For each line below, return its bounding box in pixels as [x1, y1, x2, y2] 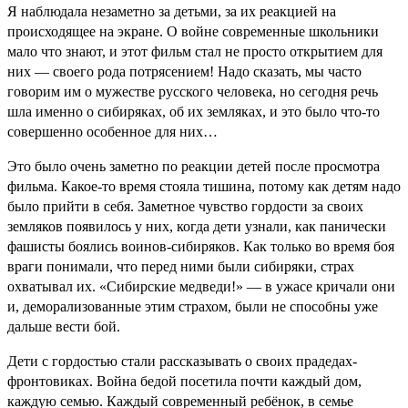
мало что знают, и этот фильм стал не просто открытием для [7, 43, 382, 59]
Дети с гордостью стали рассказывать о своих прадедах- [7, 352, 357, 369]
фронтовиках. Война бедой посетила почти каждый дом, [7, 372, 362, 389]
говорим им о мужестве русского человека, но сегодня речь [7, 83, 378, 99]
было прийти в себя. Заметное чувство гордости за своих [7, 198, 363, 214]
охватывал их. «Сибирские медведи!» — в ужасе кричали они [7, 278, 395, 294]
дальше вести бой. [7, 318, 120, 334]
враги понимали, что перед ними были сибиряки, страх [7, 258, 354, 274]
